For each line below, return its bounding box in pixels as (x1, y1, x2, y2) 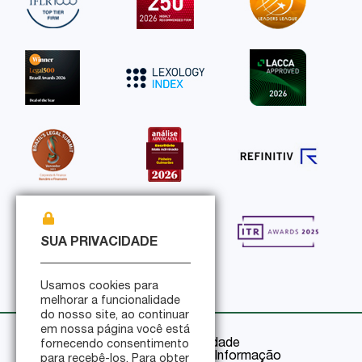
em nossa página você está (40, 325, 190, 336)
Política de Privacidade (107, 337, 240, 351)
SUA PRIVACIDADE (40, 237, 158, 250)
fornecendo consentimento (40, 339, 189, 351)
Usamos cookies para (40, 281, 158, 293)
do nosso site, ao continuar (40, 310, 189, 322)
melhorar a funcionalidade (40, 296, 180, 307)
